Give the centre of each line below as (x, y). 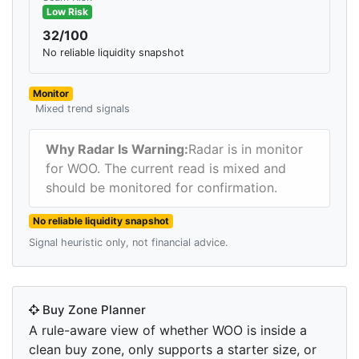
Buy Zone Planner (93, 310)
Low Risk (67, 12)
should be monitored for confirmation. (161, 188)
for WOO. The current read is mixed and (166, 169)
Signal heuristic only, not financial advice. (129, 243)
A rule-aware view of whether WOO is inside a (168, 331)
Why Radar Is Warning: (117, 149)
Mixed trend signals (83, 109)
